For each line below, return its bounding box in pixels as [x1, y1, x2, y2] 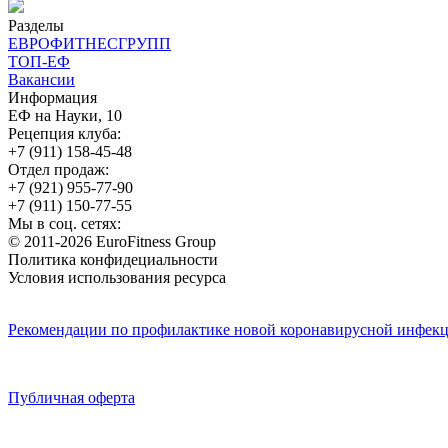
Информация [8, 88, 97, 106]
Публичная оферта [8, 388, 135, 406]
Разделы [8, 16, 64, 34]
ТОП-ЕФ [8, 52, 70, 70]
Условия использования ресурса [8, 268, 226, 286]
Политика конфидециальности [8, 250, 218, 268]
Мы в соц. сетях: [8, 214, 121, 232]
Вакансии [8, 70, 75, 88]
